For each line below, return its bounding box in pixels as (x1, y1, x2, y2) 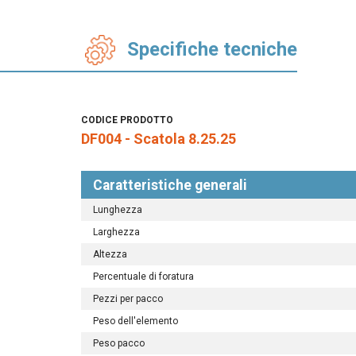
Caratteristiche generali (93, 176, 247, 193)
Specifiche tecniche (126, 38, 297, 61)
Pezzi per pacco (93, 292, 163, 304)
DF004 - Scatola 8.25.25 (81, 130, 236, 147)
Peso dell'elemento (93, 315, 178, 327)
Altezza (93, 248, 127, 260)
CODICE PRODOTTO (81, 114, 173, 126)
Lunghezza (93, 203, 142, 215)
